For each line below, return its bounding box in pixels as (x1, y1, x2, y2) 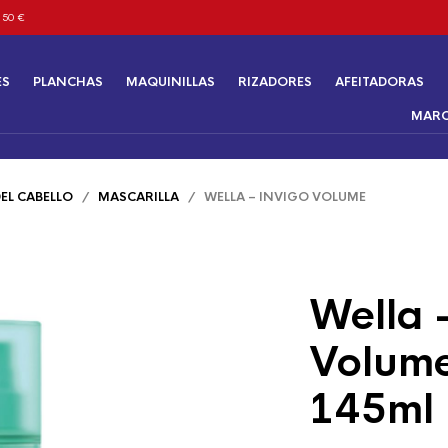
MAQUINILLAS (125, 74, 215, 90)
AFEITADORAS (334, 74, 424, 90)
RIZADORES (237, 74, 312, 90)
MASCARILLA (98, 189, 179, 205)
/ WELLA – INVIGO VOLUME (179, 189, 366, 205)
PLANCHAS (32, 74, 103, 90)
